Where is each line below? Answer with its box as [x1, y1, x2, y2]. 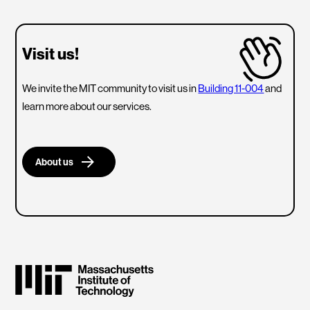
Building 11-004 [198, 82, 264, 95]
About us [35, 156, 74, 168]
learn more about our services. [22, 100, 152, 113]
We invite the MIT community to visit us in [22, 82, 199, 95]
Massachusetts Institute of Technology [15, 264, 202, 277]
